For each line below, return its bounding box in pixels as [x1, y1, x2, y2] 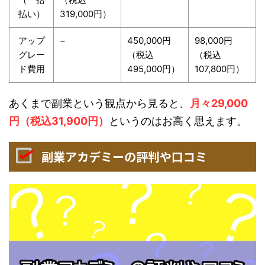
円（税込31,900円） [9, 114, 109, 127]
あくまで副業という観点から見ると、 [9, 96, 190, 109]
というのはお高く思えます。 [109, 114, 247, 127]
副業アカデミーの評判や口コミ [41, 147, 207, 165]
